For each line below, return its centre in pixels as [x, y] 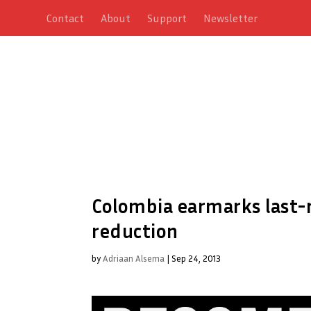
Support [167, 18]
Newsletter [231, 18]
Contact [66, 18]
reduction [135, 230]
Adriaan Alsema [134, 258]
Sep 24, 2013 [196, 258]
